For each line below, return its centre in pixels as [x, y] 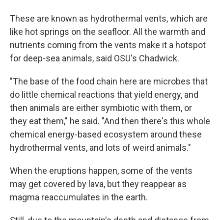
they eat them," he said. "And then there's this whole [110, 121]
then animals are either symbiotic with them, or [101, 108]
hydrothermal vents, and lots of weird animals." [100, 148]
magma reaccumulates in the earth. [79, 197]
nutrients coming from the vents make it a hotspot [108, 45]
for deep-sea [35, 58]
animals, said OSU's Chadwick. [121, 58]
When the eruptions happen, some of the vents [101, 171]
